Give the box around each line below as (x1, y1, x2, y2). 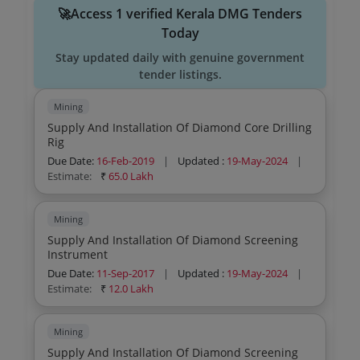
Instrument (47, 247, 108, 262)
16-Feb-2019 (96, 153, 155, 168)
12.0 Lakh (108, 281, 154, 296)
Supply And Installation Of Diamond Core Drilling (47, 120, 313, 135)
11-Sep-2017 (96, 266, 155, 280)
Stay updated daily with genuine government (55, 50, 305, 65)
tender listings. (138, 67, 222, 82)
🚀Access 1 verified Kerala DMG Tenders (58, 5, 302, 22)
